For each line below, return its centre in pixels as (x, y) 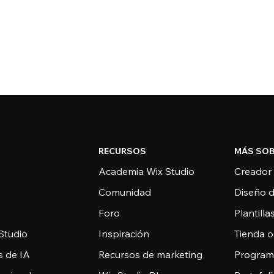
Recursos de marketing (151, 254)
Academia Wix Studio (147, 171)
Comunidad (125, 192)
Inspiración (124, 234)
